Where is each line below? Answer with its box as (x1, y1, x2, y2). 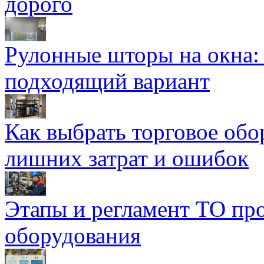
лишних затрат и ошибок (5, 146, 249, 171)
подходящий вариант (5, 68, 210, 94)
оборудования (5, 223, 141, 248)
